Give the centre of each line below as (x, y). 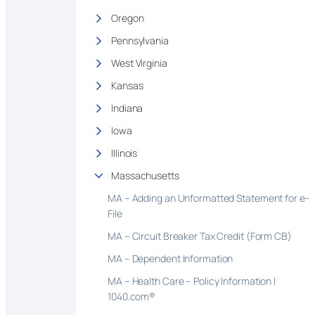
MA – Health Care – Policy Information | (192, 281)
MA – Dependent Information (171, 258)
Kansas (127, 85)
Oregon (128, 18)
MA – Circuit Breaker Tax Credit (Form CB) (200, 236)
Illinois (124, 153)
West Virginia (139, 63)
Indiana (127, 108)
